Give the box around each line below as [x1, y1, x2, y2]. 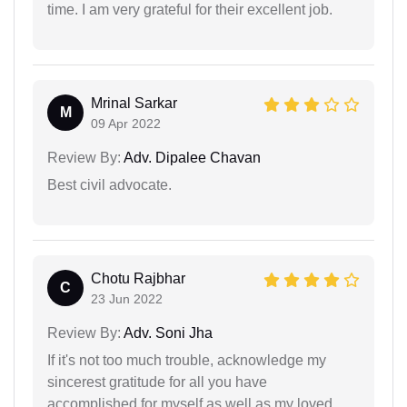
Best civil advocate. [47, 177, 172, 194]
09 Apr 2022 [91, 116, 161, 132]
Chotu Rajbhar [91, 271, 185, 287]
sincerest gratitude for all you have [47, 374, 267, 391]
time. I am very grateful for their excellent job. [47, 2, 333, 18]
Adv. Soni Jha [121, 325, 213, 342]
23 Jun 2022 [91, 292, 163, 307]
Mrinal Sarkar [91, 95, 177, 112]
